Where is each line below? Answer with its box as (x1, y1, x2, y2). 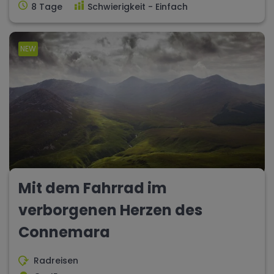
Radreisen (34, 254, 78, 267)
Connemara (18, 222, 110, 243)
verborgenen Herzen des (18, 200, 202, 221)
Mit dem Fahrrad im (18, 178, 167, 199)
